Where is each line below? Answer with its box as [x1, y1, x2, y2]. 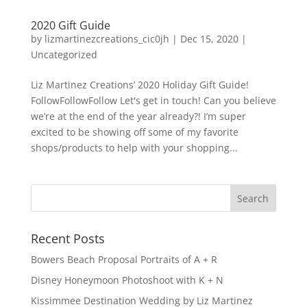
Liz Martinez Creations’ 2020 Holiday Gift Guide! [30, 77, 249, 91]
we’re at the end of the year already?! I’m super [30, 109, 246, 123]
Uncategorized [30, 47, 97, 61]
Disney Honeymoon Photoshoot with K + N [30, 273, 223, 286]
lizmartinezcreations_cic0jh [44, 32, 169, 45]
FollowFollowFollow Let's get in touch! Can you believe [30, 93, 276, 107]
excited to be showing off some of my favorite [30, 125, 238, 138]
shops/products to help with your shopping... [30, 140, 238, 154]
